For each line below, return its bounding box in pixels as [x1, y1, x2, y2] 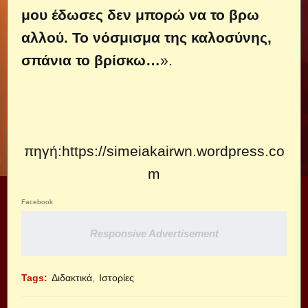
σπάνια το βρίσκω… [21, 52, 160, 68]
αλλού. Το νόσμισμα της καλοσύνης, [21, 30, 272, 45]
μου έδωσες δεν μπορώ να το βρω [21, 7, 259, 23]
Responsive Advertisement [89, 228, 219, 239]
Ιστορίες [99, 272, 134, 283]
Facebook [21, 198, 53, 206]
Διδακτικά [52, 272, 92, 283]
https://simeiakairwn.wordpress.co [61, 143, 285, 159]
